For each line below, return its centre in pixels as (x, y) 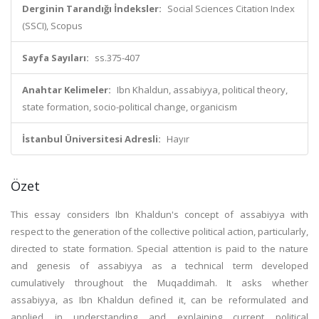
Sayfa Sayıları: (56, 58)
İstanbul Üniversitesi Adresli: (91, 139)
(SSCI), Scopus (52, 26)
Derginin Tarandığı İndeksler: (92, 9)
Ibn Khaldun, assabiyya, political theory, (202, 90)
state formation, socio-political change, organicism (130, 107)
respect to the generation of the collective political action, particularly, (159, 231)
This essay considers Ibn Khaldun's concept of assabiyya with (159, 214)
